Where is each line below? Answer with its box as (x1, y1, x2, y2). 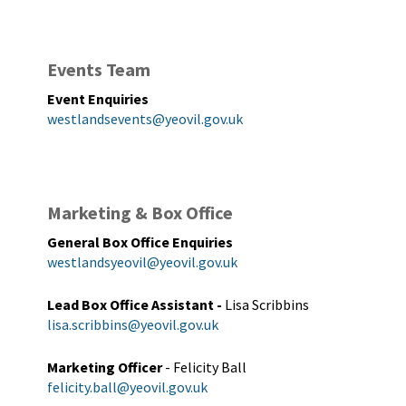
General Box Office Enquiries (47, 233, 233, 251)
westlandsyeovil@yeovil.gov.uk (47, 253, 237, 271)
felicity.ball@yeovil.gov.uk (47, 378, 208, 396)
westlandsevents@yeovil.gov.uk (47, 110, 243, 128)
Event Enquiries (47, 90, 149, 108)
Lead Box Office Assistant (47, 295, 214, 314)
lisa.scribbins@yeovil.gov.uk (47, 315, 218, 333)
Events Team (47, 58, 150, 81)
